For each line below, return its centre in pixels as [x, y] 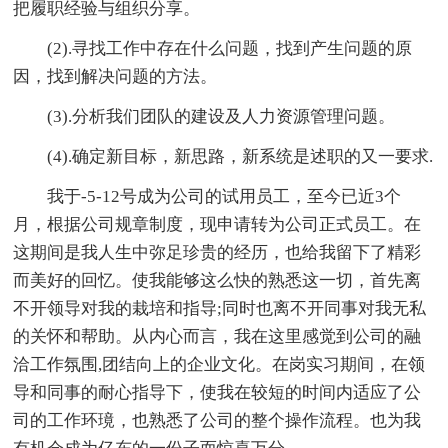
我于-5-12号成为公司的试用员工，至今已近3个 [224, 197]
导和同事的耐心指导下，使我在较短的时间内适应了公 [217, 393]
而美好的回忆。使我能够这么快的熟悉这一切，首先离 [217, 281]
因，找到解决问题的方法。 [115, 77]
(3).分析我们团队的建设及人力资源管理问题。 [221, 117]
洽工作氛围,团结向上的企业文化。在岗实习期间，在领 [219, 365]
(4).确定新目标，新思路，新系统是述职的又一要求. [240, 157]
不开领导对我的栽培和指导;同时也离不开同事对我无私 [220, 309]
